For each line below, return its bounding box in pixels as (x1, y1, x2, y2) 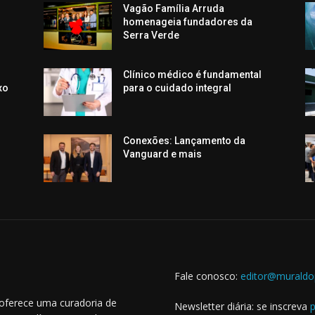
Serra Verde (123, 30, 180, 41)
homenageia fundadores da (123, 16, 253, 27)
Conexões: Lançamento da (123, 135, 246, 147)
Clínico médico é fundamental (123, 69, 262, 81)
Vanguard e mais (123, 148, 202, 160)
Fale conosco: (174, 269, 240, 283)
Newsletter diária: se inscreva (174, 300, 310, 314)
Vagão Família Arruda (123, 3, 225, 14)
